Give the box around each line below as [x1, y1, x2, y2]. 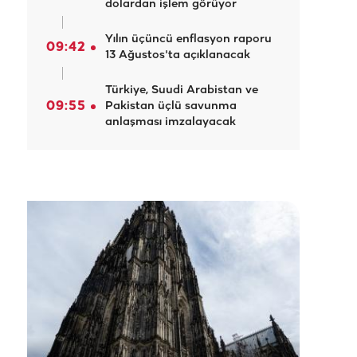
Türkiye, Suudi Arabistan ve [105, 84, 258, 96]
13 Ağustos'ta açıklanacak [105, 49, 250, 61]
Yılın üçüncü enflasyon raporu [105, 33, 272, 45]
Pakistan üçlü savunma [105, 100, 237, 112]
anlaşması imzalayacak [105, 116, 236, 128]
